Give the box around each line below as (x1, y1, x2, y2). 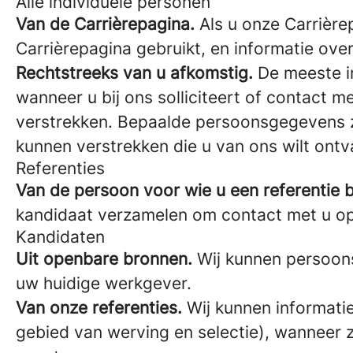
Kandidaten (16, 227, 105, 247)
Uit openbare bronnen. (16, 249, 192, 269)
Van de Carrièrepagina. (16, 14, 195, 34)
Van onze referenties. (16, 298, 182, 318)
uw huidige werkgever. (16, 273, 191, 293)
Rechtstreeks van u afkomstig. (16, 63, 253, 83)
